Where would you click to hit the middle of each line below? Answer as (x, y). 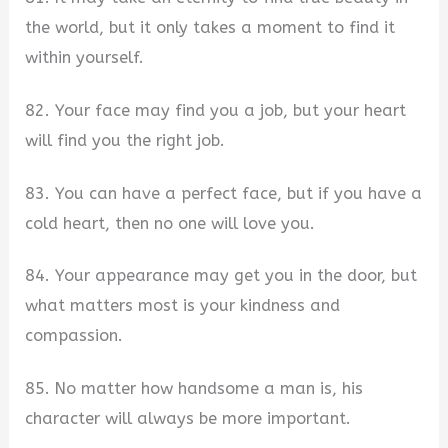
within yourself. (85, 58)
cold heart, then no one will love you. (170, 223)
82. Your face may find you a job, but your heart (216, 111)
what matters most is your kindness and (183, 306)
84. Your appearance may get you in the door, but (221, 276)
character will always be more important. (188, 418)
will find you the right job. (125, 141)
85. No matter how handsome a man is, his (194, 388)
